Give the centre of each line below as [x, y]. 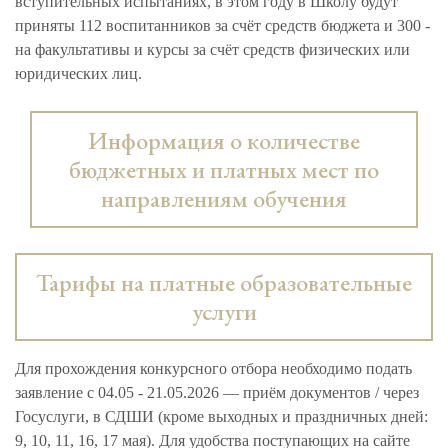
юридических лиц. [78, 73]
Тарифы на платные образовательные [224, 282]
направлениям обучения [224, 198]
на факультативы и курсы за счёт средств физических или [212, 49]
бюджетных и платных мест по [224, 169]
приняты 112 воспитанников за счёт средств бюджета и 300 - [222, 25]
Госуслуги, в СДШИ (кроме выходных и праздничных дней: [221, 416]
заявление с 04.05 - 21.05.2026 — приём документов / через [217, 392]
